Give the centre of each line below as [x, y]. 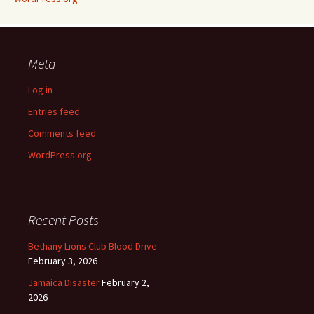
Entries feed [54, 111]
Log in [40, 90]
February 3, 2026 [63, 261]
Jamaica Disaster [64, 282]
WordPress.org [60, 155]
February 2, [125, 282]
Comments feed [62, 133]
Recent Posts [63, 220]
